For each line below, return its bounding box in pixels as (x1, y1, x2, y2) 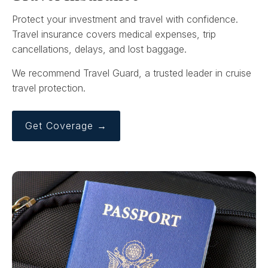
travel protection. (12, 82, 86, 95)
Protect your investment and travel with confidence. (12, 13, 238, 26)
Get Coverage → (25, 120, 107, 132)
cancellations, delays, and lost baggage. (12, 43, 187, 56)
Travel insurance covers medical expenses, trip (12, 28, 216, 41)
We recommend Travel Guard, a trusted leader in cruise (12, 67, 251, 80)
